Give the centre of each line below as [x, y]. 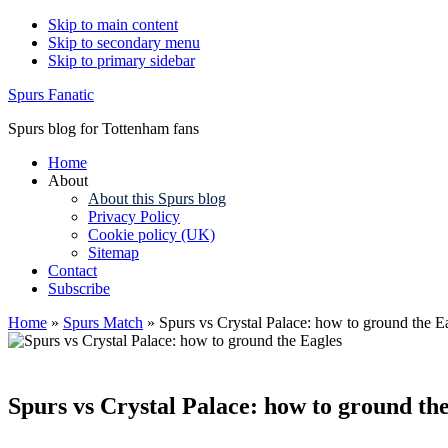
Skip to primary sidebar [121, 60]
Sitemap [113, 252]
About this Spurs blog [157, 198]
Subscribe [79, 288]
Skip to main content [113, 24]
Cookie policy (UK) [151, 234]
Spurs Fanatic [51, 94]
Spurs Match [103, 322]
